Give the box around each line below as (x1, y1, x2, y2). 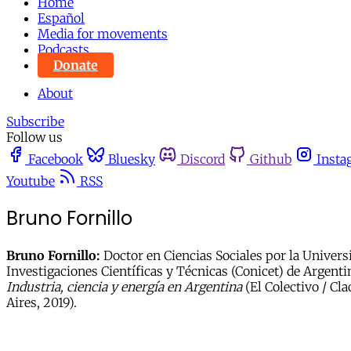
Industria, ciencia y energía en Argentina (6, 278, 242, 295)
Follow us (6, 129, 63, 145)
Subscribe (6, 114, 64, 129)
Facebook (28, 151, 83, 167)
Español (38, 10, 85, 26)
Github (250, 151, 291, 167)
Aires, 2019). (6, 294, 77, 310)
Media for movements (38, 26, 168, 42)
